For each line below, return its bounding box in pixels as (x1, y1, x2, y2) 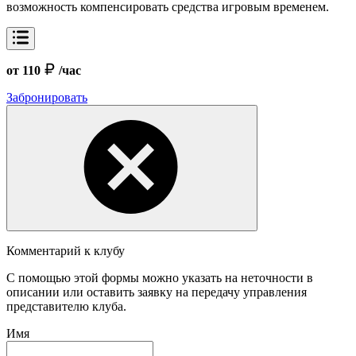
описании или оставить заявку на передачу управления (6, 284, 307, 299)
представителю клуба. (6, 299, 126, 313)
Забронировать (6, 90, 87, 104)
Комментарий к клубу (6, 243, 125, 257)
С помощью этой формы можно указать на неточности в (6, 270, 313, 284)
